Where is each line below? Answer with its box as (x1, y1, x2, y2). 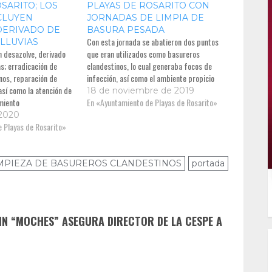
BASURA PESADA (87, 24, 165, 35)
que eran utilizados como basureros (87, 47, 200, 60)
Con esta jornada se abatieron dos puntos (87, 35, 219, 48)
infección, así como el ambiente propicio (87, 71, 215, 84)
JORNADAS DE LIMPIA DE (87, 12, 205, 23)
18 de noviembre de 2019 (87, 84, 195, 96)
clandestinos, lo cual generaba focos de (87, 59, 212, 72)
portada (192, 157, 225, 169)
